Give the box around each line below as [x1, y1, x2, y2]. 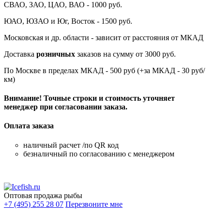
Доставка [4, 49, 34, 58]
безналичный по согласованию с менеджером [23, 149, 174, 158]
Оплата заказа [4, 122, 54, 130]
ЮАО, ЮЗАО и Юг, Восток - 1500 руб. [4, 16, 132, 25]
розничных [34, 49, 75, 58]
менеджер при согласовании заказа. [4, 103, 127, 111]
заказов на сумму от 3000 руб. [75, 49, 176, 58]
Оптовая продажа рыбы [4, 191, 82, 200]
